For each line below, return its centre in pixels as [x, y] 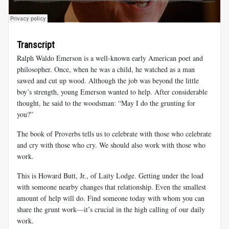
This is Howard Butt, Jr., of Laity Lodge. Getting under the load [110, 176]
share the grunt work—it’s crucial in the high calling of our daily [111, 210]
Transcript [36, 44]
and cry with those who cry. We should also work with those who [111, 145]
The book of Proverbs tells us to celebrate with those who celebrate [114, 134]
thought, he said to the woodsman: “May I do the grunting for [106, 103]
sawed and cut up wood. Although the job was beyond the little [108, 81]
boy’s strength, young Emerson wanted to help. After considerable [112, 92]
